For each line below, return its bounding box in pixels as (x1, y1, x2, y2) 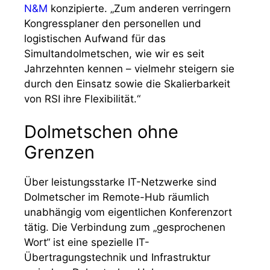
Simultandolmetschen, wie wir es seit (24, 47, 204, 60)
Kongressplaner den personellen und (24, 17, 201, 30)
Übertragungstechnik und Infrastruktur (24, 251, 210, 263)
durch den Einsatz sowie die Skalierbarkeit (24, 77, 230, 90)
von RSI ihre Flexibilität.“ (24, 92, 140, 105)
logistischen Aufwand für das (24, 32, 166, 45)
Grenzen (24, 142, 95, 163)
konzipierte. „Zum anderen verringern (48, 2, 231, 14)
